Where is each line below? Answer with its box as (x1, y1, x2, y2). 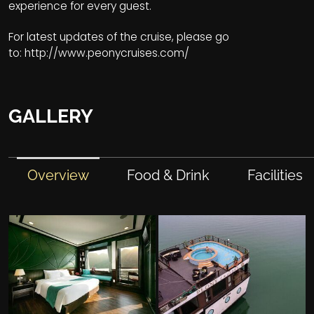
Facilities (247, 166, 303, 184)
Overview (27, 166, 90, 184)
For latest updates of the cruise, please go (8, 29, 229, 45)
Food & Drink (127, 166, 210, 184)
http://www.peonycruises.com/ (25, 46, 189, 61)
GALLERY (8, 105, 93, 128)
